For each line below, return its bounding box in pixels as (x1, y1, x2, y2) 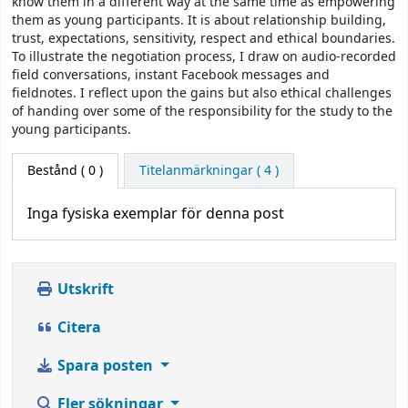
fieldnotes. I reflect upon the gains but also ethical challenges (12, 84, 392, 104)
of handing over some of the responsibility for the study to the (12, 102, 393, 122)
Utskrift (54, 279, 114, 301)
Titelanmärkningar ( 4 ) (138, 161, 279, 181)
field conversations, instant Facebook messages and (12, 66, 330, 86)
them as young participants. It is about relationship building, (12, 11, 386, 31)
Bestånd (27, 161, 77, 181)
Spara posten (54, 355, 157, 378)
